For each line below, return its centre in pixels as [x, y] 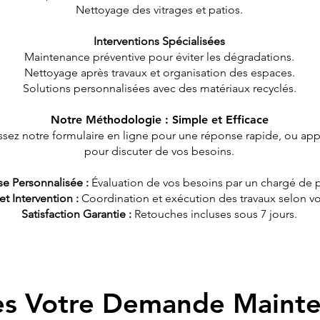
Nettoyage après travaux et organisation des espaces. [159, 72]
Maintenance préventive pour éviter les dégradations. [159, 57]
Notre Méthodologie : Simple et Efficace [159, 120]
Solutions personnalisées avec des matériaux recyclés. [159, 88]
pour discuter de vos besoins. [159, 151]
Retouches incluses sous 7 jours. [216, 214]
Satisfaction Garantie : [78, 214]
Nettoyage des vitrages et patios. [159, 10]
